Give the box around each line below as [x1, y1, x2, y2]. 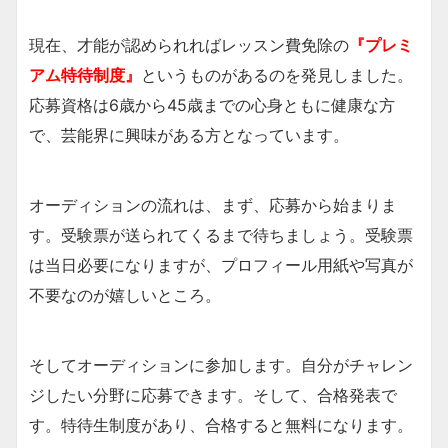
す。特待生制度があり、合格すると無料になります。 [29, 414, 413, 435]
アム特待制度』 [29, 64, 141, 85]
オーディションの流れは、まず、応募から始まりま [29, 194, 397, 215]
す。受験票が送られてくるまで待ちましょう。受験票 [29, 224, 413, 245]
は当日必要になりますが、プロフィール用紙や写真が [29, 254, 413, 275]
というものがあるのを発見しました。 [141, 64, 413, 85]
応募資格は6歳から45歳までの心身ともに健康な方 [29, 94, 395, 115]
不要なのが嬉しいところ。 [29, 284, 221, 305]
